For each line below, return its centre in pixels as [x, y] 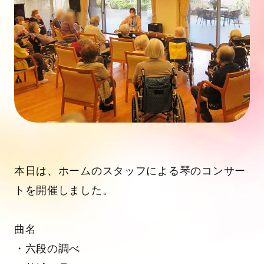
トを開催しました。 [64, 190]
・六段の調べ [47, 248]
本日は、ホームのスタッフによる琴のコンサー [130, 171]
